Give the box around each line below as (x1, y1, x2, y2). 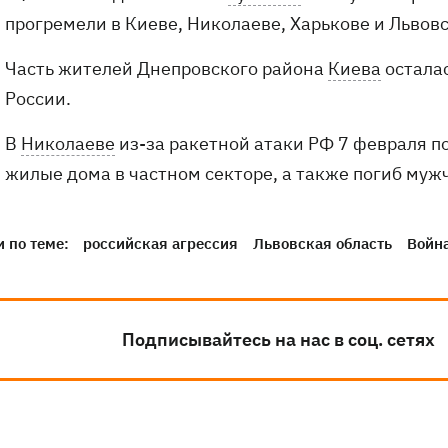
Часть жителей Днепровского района (5, 57, 328, 80)
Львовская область (253, 234, 392, 253)
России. (5, 87, 71, 110)
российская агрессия (83, 234, 238, 253)
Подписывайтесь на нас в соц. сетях (122, 328, 435, 351)
